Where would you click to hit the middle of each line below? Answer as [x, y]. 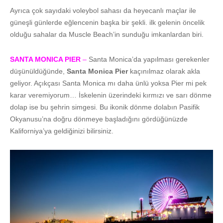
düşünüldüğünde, [38, 71]
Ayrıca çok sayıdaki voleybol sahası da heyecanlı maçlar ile [103, 10]
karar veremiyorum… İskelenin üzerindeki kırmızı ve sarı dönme [111, 95]
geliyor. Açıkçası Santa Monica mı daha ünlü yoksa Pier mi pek [108, 83]
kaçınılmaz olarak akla [164, 71]
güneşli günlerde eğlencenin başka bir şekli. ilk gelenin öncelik [107, 22]
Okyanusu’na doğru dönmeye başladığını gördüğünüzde [99, 119]
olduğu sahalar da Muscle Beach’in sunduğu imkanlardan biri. [107, 34]
